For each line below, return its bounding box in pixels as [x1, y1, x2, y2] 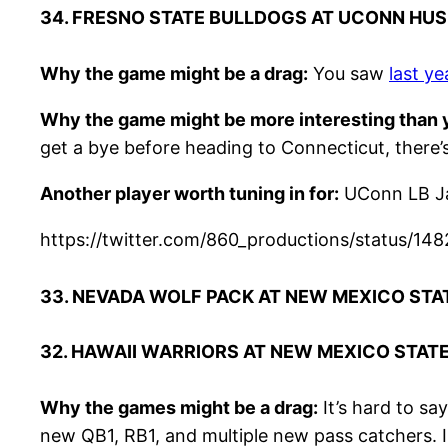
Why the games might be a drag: [40, 396, 318, 418]
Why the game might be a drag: [40, 62, 308, 84]
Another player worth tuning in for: [40, 182, 339, 204]
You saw [308, 62, 389, 84]
